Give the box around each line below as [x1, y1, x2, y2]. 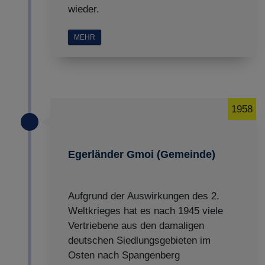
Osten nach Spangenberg [68, 250, 180, 261]
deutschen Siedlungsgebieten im [68, 235, 211, 246]
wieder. [68, 4, 99, 15]
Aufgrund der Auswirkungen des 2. [68, 190, 219, 202]
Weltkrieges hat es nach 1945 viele [68, 205, 223, 216]
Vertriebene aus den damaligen [68, 220, 204, 231]
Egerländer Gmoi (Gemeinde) [68, 148, 215, 160]
